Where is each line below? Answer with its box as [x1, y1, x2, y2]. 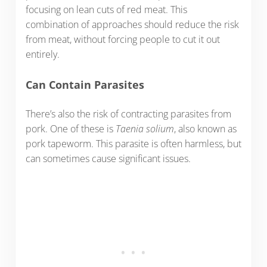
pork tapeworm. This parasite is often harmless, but [25, 137, 241, 151]
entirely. [25, 48, 64, 61]
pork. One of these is [25, 122, 116, 136]
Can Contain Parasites [25, 77, 144, 92]
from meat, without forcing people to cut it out [25, 33, 220, 46]
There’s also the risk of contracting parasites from [25, 107, 231, 121]
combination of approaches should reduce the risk [25, 18, 239, 32]
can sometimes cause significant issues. [25, 152, 191, 166]
